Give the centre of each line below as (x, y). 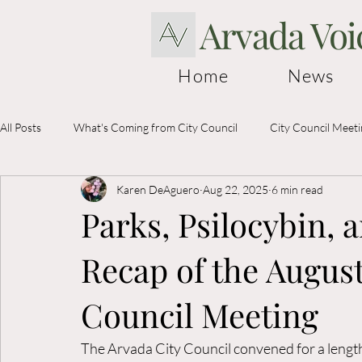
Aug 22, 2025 (236, 189)
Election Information (82, 192)
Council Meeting (200, 315)
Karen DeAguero (158, 189)
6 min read (297, 189)
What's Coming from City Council (156, 127)
